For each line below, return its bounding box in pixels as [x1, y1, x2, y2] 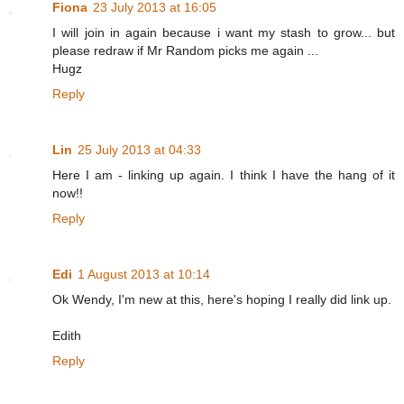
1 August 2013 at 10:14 [78, 267, 210, 282]
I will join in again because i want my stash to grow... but [52, 25, 395, 41]
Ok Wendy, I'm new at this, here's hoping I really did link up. [52, 292, 391, 308]
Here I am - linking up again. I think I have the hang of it [52, 168, 395, 183]
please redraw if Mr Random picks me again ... [52, 43, 318, 59]
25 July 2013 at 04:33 [78, 142, 201, 158]
